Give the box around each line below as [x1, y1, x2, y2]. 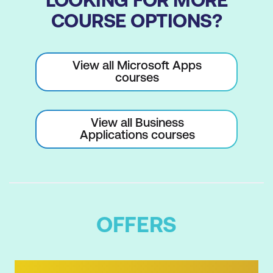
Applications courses [79, 127, 195, 142]
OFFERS [96, 212, 177, 238]
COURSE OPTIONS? [51, 9, 222, 32]
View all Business [90, 115, 184, 130]
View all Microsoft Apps [73, 58, 202, 73]
